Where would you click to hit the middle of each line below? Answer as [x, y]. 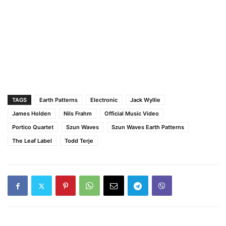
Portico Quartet [33, 127]
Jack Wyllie [145, 100]
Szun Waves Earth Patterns [148, 127]
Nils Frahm [78, 114]
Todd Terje [79, 141]
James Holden [32, 114]
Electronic [104, 100]
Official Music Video [132, 114]
